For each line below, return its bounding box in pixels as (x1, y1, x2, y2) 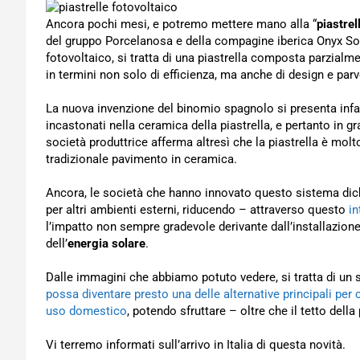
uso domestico (46, 304, 127, 318)
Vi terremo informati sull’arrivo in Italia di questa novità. (46, 337, 346, 352)
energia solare (67, 236, 145, 251)
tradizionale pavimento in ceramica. (46, 152, 237, 166)
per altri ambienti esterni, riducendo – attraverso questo (46, 202, 349, 217)
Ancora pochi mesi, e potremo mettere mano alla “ (46, 17, 317, 31)
